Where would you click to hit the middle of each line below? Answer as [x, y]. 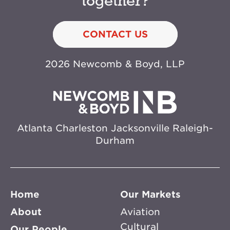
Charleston [80, 128]
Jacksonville [139, 128]
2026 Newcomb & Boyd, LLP [115, 64]
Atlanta [35, 128]
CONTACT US [115, 34]
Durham [115, 140]
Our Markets [150, 194]
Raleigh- [191, 128]
